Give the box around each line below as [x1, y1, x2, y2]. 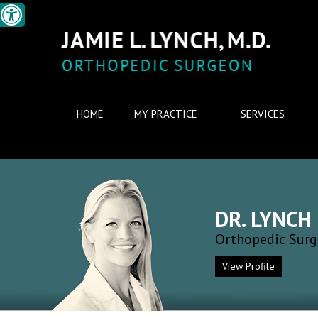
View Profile [222, 260, 275, 273]
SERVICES [235, 107, 291, 121]
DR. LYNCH [215, 205, 312, 233]
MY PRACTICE [134, 107, 198, 121]
